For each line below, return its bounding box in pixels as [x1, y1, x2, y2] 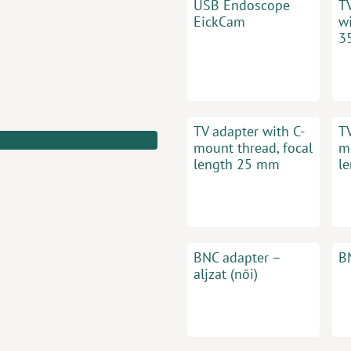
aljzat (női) [194, 265, 258, 283]
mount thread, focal [194, 139, 313, 157]
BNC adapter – [194, 248, 280, 266]
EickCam [194, 13, 245, 31]
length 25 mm [194, 155, 280, 173]
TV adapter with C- [194, 122, 305, 140]
